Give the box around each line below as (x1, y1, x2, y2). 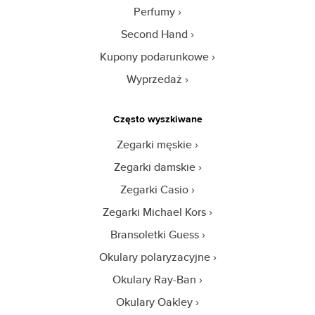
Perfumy (134, 3, 175, 20)
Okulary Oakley (116, 293, 193, 310)
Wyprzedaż (127, 70, 182, 87)
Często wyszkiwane (112, 111, 202, 126)
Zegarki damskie (113, 158, 195, 175)
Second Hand (121, 25, 188, 42)
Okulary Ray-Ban (112, 271, 196, 288)
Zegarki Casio (120, 181, 188, 198)
